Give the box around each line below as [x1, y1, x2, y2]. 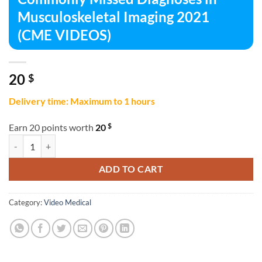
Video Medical [44, 198, 91, 208]
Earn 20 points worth [9, 122, 95, 133]
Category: [9, 198, 44, 208]
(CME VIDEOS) [18, 26, 111, 43]
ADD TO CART [98, 164, 164, 175]
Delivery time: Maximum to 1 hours [9, 95, 155, 106]
